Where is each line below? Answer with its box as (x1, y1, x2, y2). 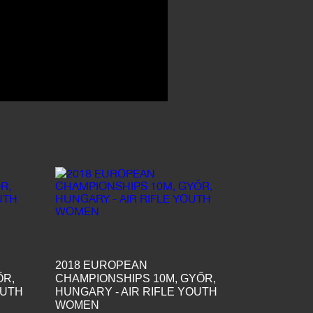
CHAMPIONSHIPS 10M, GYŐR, (54, 272, 216, 284)
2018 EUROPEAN (54, 259, 147, 271)
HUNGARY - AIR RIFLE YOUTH (54, 285, 217, 298)
